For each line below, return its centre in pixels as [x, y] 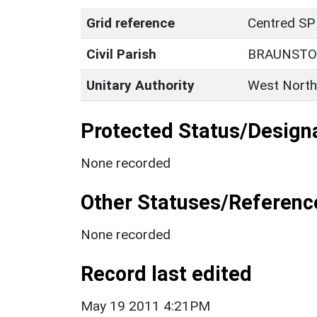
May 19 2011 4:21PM [145, 306]
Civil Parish [121, 54]
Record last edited [166, 273]
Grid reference [131, 23]
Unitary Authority [140, 85]
